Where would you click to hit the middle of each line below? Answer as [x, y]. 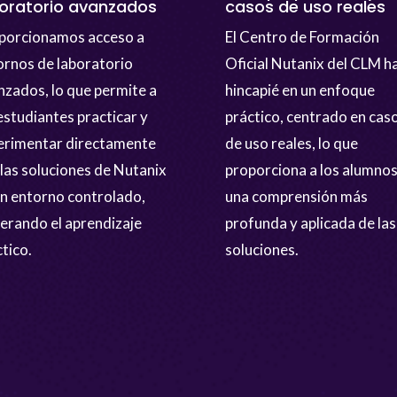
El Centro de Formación [302, 37]
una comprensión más [296, 197]
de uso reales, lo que [291, 144]
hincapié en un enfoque [300, 90]
